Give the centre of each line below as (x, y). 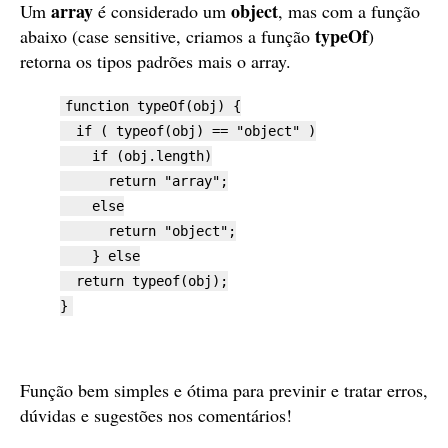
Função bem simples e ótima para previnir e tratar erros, (224, 390)
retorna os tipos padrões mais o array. (155, 61)
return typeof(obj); (144, 281)
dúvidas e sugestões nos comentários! (156, 415)
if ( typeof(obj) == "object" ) (188, 131)
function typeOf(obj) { (153, 106)
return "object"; (148, 231)
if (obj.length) (136, 156)
